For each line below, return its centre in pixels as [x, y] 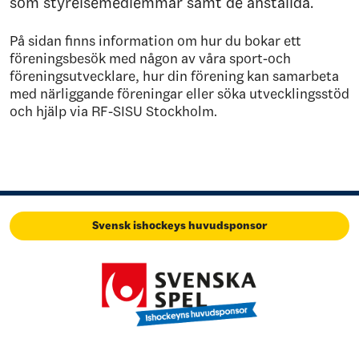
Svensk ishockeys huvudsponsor [179, 226]
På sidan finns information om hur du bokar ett [155, 41]
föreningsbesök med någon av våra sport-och [150, 58]
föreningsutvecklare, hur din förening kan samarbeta [174, 76]
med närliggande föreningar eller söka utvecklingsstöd [179, 94]
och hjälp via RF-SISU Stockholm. [113, 111]
